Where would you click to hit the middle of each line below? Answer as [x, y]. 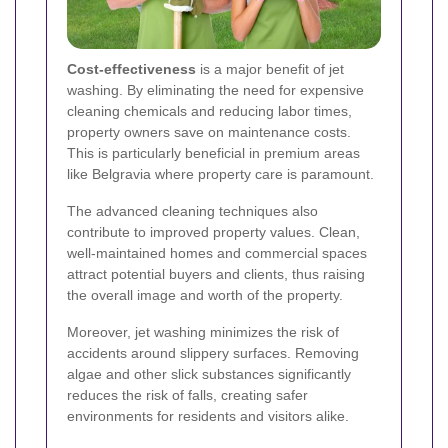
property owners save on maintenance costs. [209, 132]
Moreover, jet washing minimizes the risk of [203, 332]
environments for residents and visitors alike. [208, 416]
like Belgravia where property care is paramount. [220, 174]
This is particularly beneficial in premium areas [213, 153]
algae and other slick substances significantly [209, 374]
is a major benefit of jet [270, 69]
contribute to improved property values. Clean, [213, 232]
